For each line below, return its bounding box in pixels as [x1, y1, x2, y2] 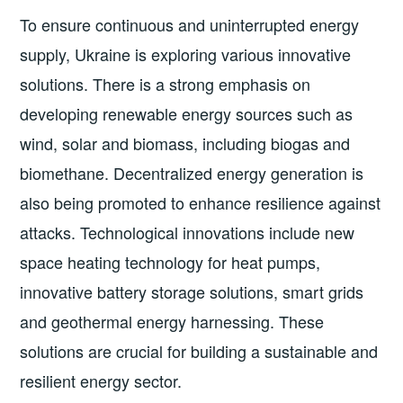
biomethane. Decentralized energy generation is [20, 160, 364, 184]
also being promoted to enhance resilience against [20, 190, 381, 214]
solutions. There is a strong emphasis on [20, 71, 311, 95]
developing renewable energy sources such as [20, 101, 354, 125]
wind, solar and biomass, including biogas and [20, 130, 351, 155]
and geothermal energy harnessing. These [20, 309, 325, 333]
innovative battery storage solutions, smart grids [20, 279, 364, 303]
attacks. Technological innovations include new [20, 219, 355, 244]
